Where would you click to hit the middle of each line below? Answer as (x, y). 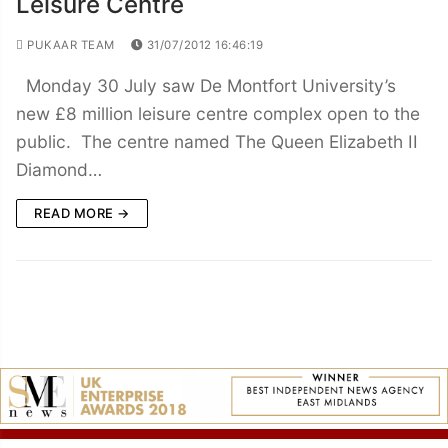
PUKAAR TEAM (69, 44)
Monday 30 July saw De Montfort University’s (206, 85)
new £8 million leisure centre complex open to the (218, 113)
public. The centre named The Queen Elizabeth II (217, 141)
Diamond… (59, 169)
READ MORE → (82, 212)
